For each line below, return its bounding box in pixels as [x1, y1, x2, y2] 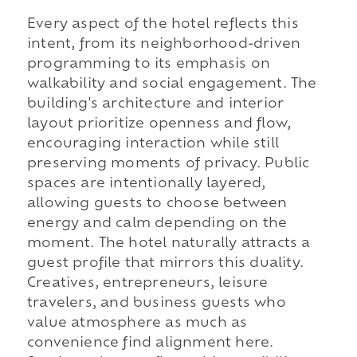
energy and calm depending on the [26, 218, 288, 231]
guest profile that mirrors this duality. [26, 257, 304, 271]
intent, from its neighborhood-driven [26, 38, 301, 52]
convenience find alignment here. [26, 337, 274, 351]
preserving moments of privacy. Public [26, 158, 310, 171]
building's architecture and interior [26, 98, 284, 112]
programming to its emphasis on [26, 58, 270, 72]
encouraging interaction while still [26, 138, 279, 151]
